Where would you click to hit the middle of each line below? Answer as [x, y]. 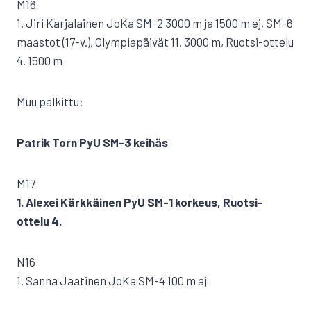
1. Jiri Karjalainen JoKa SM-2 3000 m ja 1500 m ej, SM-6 [155, 23]
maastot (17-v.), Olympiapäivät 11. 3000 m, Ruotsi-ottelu [155, 42]
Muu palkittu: [50, 101]
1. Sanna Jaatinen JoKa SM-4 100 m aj [112, 280]
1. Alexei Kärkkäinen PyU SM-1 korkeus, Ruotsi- [140, 202]
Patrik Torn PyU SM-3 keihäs [92, 142]
